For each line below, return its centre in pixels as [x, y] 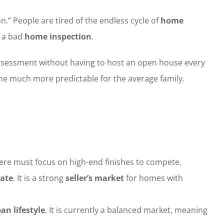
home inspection [58, 36]
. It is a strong [39, 178]
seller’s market [94, 178]
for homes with [153, 178]
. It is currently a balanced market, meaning [126, 210]
